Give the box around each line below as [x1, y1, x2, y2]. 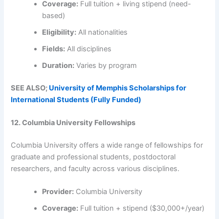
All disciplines [65, 44, 112, 53]
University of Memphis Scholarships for [49, 83, 187, 92]
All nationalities [76, 27, 128, 37]
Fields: [42, 44, 66, 53]
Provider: [42, 187, 74, 197]
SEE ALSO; [11, 83, 49, 92]
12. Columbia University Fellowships [11, 118, 136, 128]
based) [42, 11, 66, 20]
